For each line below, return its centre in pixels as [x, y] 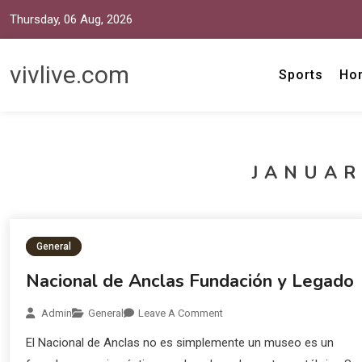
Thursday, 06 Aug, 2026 [71, 19]
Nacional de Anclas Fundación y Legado [190, 281]
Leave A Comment [181, 313]
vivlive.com [69, 75]
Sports [301, 75]
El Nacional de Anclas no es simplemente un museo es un [180, 343]
